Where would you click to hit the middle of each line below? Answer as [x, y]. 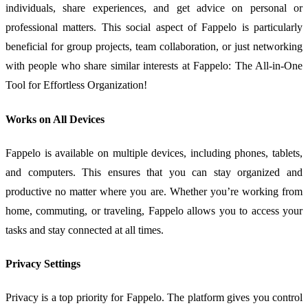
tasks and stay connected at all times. [85, 230]
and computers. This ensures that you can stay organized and [154, 172]
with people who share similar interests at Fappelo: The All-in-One [154, 66]
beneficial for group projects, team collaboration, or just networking [154, 47]
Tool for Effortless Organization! [76, 85]
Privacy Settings [43, 264]
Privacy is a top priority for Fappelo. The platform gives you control [154, 298]
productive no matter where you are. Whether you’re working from [154, 191]
